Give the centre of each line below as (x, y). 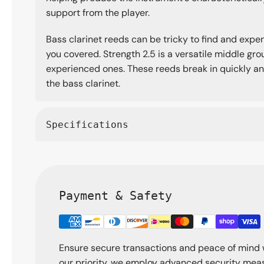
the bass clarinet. (83, 84)
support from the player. (98, 13)
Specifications (87, 124)
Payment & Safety (115, 196)
